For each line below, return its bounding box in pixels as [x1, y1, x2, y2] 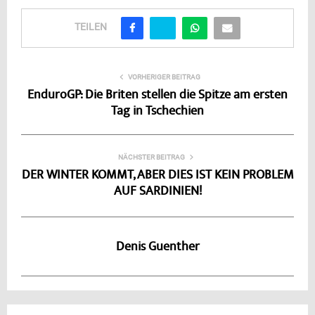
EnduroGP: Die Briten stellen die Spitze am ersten [27, 86, 288, 105]
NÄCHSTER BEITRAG [117, 153, 185, 161]
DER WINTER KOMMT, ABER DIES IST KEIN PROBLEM [21, 166, 294, 185]
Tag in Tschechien [111, 102, 204, 121]
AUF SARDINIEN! [113, 182, 202, 201]
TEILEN [75, 21, 107, 33]
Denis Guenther [115, 238, 200, 257]
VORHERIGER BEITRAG [127, 72, 200, 81]
